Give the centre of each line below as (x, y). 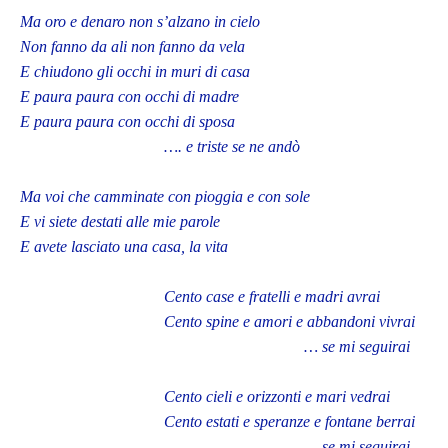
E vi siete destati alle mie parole (120, 222)
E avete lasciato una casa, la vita (124, 247)
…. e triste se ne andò (160, 147)
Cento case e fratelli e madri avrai (200, 297)
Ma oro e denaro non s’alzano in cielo (140, 22)
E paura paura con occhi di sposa (127, 122)
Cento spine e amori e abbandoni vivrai (217, 322)
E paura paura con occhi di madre (129, 97)
